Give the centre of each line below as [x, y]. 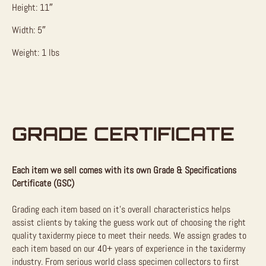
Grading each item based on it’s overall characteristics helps [121, 209]
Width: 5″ [29, 30]
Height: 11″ [32, 7]
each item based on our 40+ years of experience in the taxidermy [129, 248]
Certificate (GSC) [43, 183]
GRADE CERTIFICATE [123, 134]
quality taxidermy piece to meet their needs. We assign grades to [129, 235]
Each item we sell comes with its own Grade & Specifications [124, 170]
